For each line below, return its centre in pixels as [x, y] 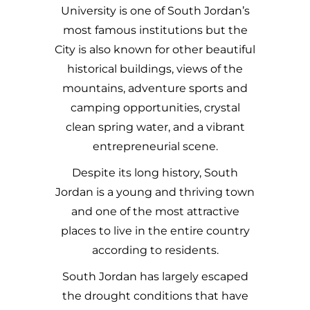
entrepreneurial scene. [155, 147]
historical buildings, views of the [155, 69]
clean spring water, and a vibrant [155, 127]
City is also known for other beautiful [155, 50]
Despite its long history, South [155, 173]
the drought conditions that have [155, 296]
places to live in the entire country [155, 231]
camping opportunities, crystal [155, 108]
